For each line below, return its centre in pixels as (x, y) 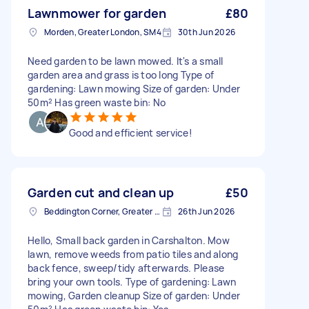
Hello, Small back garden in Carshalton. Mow (129, 240)
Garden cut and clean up (101, 192)
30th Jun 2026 (206, 32)
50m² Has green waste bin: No (97, 102)
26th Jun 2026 (207, 211)
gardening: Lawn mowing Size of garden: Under (134, 89)
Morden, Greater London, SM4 (103, 32)
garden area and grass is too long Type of (121, 75)
